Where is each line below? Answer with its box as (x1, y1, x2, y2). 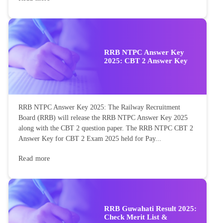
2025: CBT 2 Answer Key (104, 56, 188, 65)
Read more (18, 155, 50, 163)
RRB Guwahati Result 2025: (104, 204, 197, 213)
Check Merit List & (104, 213, 168, 221)
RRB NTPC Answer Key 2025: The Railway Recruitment (18, 104, 180, 111)
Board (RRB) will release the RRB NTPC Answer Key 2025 (18, 114, 188, 122)
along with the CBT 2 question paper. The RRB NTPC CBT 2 (18, 124, 193, 132)
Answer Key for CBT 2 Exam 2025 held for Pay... (18, 135, 161, 143)
